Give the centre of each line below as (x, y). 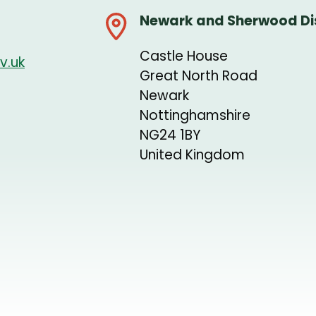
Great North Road (198, 76)
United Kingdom (192, 155)
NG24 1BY (170, 135)
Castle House (183, 56)
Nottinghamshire (195, 116)
